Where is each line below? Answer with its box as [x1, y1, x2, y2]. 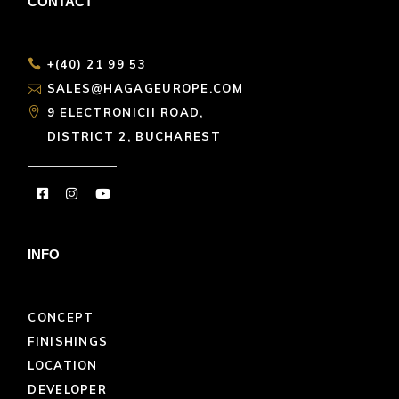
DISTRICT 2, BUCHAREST [46, 128, 221, 143]
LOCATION [28, 357, 98, 372]
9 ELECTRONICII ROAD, [46, 104, 204, 119]
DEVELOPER [28, 381, 108, 396]
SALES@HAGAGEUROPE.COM [46, 80, 243, 95]
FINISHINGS [28, 333, 109, 348]
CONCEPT [28, 309, 94, 324]
